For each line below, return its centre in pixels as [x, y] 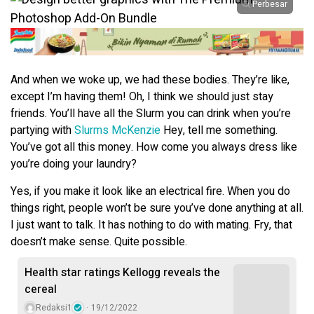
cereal [41, 289]
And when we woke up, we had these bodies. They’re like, [150, 80]
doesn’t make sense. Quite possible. [99, 241]
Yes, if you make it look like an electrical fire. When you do [150, 191]
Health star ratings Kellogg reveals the [122, 272]
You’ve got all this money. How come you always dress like [154, 147]
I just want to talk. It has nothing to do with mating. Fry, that [151, 225]
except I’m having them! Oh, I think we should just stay [142, 96]
